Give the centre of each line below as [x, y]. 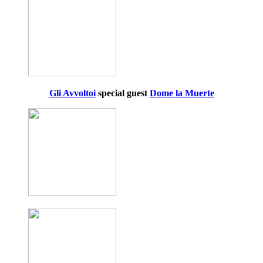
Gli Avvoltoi [72, 93]
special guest [122, 93]
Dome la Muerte [182, 93]
